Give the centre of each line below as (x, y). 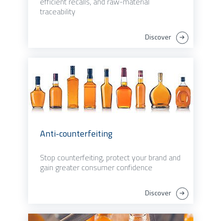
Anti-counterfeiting (76, 134)
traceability (57, 12)
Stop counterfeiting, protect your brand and (110, 158)
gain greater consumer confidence (96, 167)
